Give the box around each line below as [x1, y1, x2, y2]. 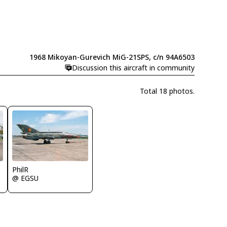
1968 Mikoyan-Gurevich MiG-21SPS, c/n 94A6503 [29, 52, 195, 62]
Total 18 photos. [139, 86, 195, 96]
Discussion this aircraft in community [71, 63, 195, 73]
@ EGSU [12, 173, 39, 183]
